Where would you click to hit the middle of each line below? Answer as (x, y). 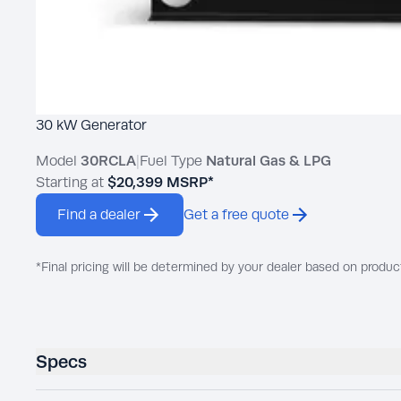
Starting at (70, 183)
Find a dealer (99, 215)
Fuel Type (173, 161)
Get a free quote (236, 215)
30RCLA (108, 161)
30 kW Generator (91, 125)
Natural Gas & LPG (269, 161)
